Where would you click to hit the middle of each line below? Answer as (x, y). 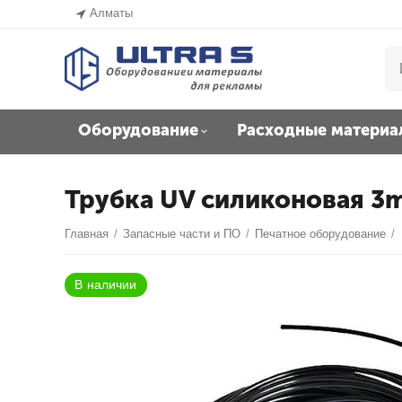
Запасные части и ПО (182, 234)
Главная (87, 234)
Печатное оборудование (321, 234)
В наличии (93, 250)
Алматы (112, 13)
